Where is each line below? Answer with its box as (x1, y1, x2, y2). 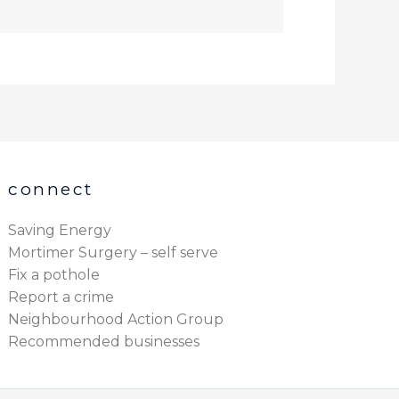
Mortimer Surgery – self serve (8, 244, 219, 262)
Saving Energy (8, 222, 112, 240)
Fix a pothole (8, 266, 101, 284)
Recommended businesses (8, 333, 200, 351)
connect (8, 179, 94, 200)
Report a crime (8, 289, 115, 306)
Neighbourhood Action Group (8, 311, 224, 329)
